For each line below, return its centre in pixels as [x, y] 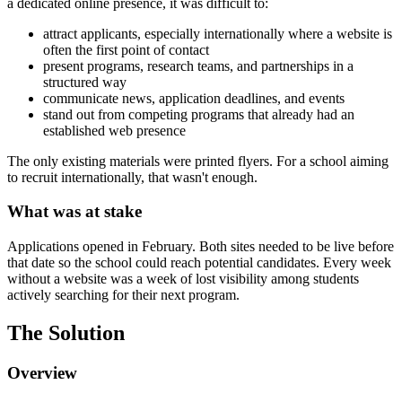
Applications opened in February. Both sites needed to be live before [201, 247]
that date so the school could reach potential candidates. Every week [199, 263]
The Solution [66, 332]
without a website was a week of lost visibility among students [183, 279]
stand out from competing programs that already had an [199, 114]
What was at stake [74, 212]
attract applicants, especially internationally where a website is [218, 33]
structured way [85, 82]
